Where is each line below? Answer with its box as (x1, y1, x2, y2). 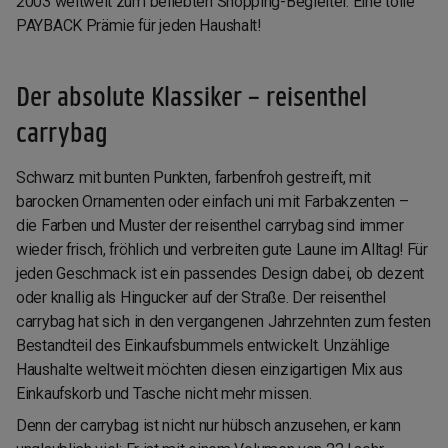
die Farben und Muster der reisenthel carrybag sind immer (16, 216, 404, 236)
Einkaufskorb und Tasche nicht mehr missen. (16, 384, 312, 404)
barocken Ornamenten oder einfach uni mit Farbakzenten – (16, 192, 409, 212)
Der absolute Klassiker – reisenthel (16, 80, 367, 112)
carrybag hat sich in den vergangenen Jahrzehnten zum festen (16, 312, 431, 332)
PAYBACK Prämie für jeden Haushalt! (16, 16, 261, 36)
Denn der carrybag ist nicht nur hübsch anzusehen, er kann (16, 416, 401, 436)
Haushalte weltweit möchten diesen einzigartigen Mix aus (16, 360, 403, 380)
